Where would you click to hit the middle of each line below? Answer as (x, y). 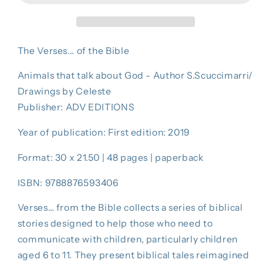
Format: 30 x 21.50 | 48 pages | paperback (110, 157)
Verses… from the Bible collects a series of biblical (130, 208)
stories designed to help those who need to (115, 224)
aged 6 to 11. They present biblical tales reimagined (133, 255)
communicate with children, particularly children (127, 240)
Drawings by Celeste (64, 92)
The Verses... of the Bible (73, 50)
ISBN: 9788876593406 (68, 183)
